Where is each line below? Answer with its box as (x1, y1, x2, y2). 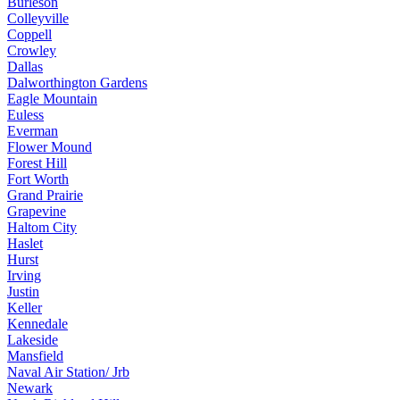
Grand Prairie (7, 187, 83, 203)
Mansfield (7, 347, 63, 363)
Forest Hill (7, 154, 67, 171)
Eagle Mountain (7, 90, 97, 106)
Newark (7, 379, 53, 396)
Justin (7, 283, 39, 299)
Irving (7, 267, 41, 283)
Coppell (7, 26, 52, 42)
